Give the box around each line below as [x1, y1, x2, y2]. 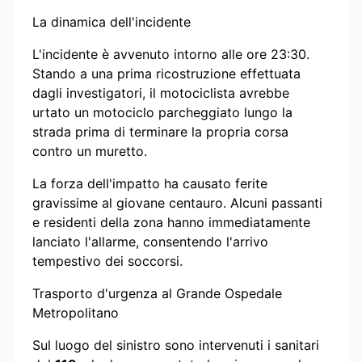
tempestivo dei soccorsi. [32, 252, 183, 269]
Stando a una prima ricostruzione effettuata [32, 65, 301, 82]
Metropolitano [32, 304, 119, 321]
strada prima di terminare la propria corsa [32, 123, 288, 140]
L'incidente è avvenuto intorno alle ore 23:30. [32, 45, 309, 62]
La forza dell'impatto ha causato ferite [32, 175, 267, 192]
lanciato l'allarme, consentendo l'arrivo [32, 233, 268, 250]
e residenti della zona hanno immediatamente [32, 213, 310, 230]
